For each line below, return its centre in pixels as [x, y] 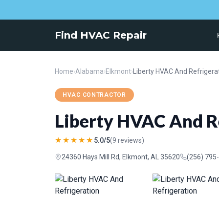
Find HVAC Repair [101, 35]
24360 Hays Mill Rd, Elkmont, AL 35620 [121, 157]
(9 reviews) [127, 140]
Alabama [89, 71]
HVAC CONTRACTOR [94, 95]
